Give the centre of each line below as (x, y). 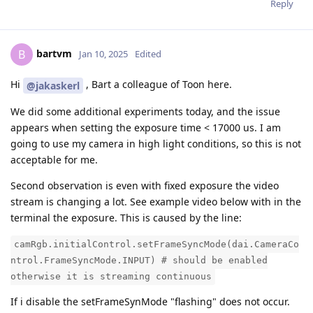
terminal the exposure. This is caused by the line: (126, 217)
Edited (148, 53)
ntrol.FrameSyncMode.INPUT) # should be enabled (139, 260)
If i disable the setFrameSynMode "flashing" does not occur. (150, 301)
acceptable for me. (54, 159)
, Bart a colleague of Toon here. (158, 85)
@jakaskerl (53, 85)
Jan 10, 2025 (103, 53)
